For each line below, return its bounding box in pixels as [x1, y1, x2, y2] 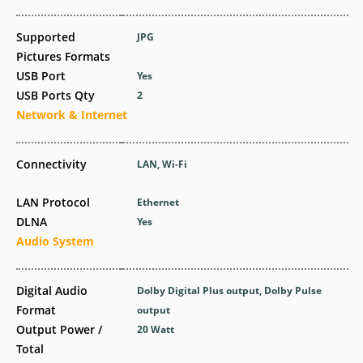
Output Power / [16, 322, 102, 337]
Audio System [16, 233, 94, 249]
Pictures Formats [16, 49, 110, 64]
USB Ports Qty [16, 88, 95, 103]
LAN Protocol [16, 194, 90, 210]
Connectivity [16, 156, 87, 172]
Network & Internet [16, 107, 127, 122]
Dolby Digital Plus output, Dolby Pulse [137, 284, 322, 297]
